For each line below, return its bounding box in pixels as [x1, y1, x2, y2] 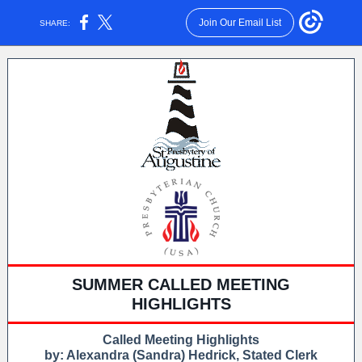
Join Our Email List [198, 17, 281, 28]
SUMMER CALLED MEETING [72, 276, 290, 293]
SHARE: [35, 18, 76, 27]
